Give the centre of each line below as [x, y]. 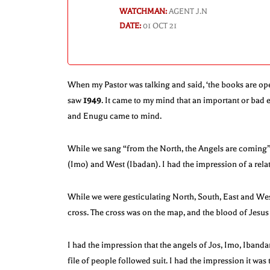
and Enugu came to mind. [115, 116]
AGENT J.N [187, 11]
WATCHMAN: [143, 11]
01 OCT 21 [159, 26]
